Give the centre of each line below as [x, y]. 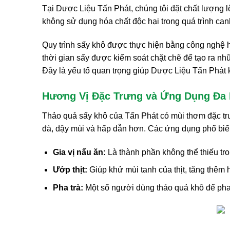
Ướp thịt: [70, 170]
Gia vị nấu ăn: [79, 152]
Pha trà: [68, 187]
